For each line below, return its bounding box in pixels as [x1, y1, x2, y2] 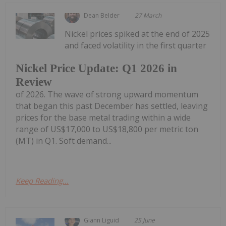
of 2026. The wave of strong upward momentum [16, 89, 198, 100]
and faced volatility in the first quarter [65, 39, 207, 51]
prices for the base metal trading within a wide [16, 112, 191, 124]
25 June [134, 216, 155, 225]
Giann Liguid [84, 216, 120, 225]
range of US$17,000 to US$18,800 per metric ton [16, 124, 198, 135]
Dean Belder [84, 11, 120, 20]
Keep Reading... [16, 176, 69, 186]
